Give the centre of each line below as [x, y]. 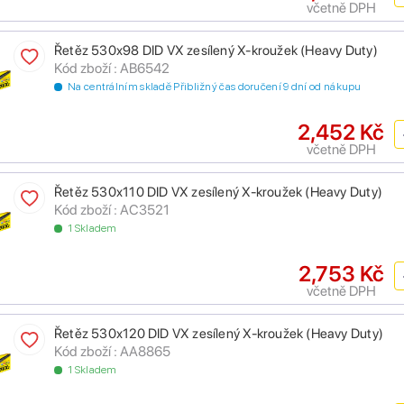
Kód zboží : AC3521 [112, 210]
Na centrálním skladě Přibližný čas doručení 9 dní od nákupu [215, 87]
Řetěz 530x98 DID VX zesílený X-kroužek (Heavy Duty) [216, 51]
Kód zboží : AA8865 [112, 352]
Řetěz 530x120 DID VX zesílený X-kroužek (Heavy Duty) [219, 334]
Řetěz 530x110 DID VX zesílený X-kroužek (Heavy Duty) [218, 193]
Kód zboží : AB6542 [112, 69]
